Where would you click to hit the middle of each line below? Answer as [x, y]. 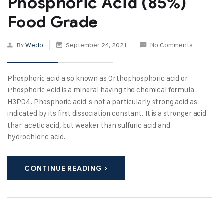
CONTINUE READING [63, 168]
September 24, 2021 [96, 44]
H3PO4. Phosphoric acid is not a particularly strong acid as [102, 101]
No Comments [171, 44]
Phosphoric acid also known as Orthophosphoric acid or [98, 78]
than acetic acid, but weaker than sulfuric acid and [89, 125]
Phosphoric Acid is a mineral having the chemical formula [101, 89]
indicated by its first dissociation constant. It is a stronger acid [107, 113]
